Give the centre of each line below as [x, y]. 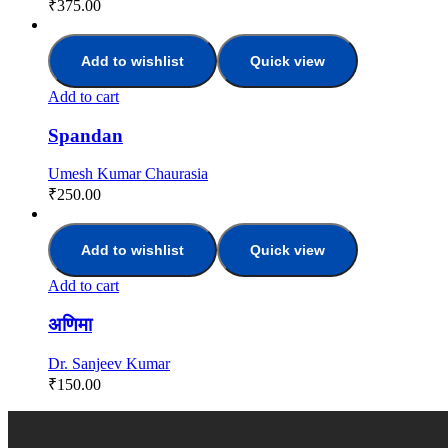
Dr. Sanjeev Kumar [109, 363]
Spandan [85, 135]
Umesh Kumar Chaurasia [128, 174]
